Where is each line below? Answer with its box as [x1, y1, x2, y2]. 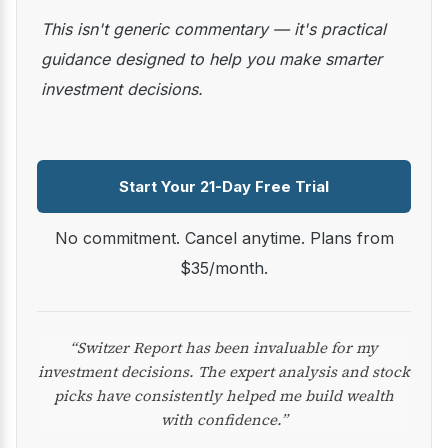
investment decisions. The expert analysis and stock [38, 361, 410, 382]
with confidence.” [160, 409, 288, 430]
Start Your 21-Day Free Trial [119, 177, 329, 196]
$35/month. [180, 258, 268, 278]
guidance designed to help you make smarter [41, 49, 382, 69]
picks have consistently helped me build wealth [54, 385, 394, 406]
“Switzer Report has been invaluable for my [70, 337, 378, 358]
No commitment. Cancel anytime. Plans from [54, 228, 68, 248]
